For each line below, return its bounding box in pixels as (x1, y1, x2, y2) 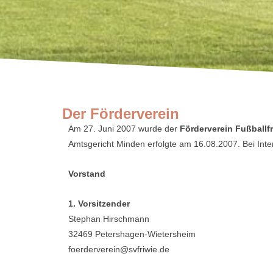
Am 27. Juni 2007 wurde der (68, 124, 180, 133)
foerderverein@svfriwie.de (68, 244, 169, 254)
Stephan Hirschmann (68, 214, 149, 224)
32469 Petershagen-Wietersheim (68, 229, 196, 239)
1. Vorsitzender (68, 199, 130, 208)
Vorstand (68, 169, 105, 179)
